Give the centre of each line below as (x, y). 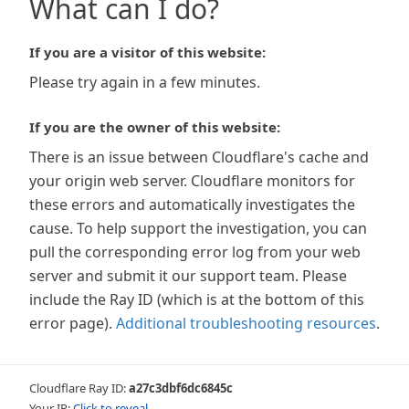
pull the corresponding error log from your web (195, 252)
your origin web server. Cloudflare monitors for (192, 181)
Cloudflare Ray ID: (79, 388)
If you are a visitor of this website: (147, 52)
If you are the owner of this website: (155, 127)
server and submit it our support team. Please (188, 276)
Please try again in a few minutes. (145, 82)
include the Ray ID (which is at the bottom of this (197, 299)
